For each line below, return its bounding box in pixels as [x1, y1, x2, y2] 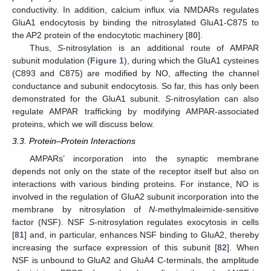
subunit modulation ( [12, 56, 90, 66]
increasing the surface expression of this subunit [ [12, 242, 218, 252]
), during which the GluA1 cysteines [124, 56, 259, 66]
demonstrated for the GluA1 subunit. [12, 94, 166, 104]
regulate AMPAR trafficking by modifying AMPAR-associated [12, 106, 259, 117]
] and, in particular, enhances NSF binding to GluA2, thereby [24, 229, 259, 240]
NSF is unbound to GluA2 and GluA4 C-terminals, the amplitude [12, 255, 259, 265]
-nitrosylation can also [171, 94, 260, 104]
